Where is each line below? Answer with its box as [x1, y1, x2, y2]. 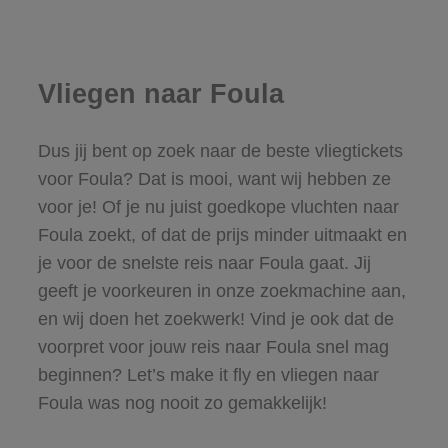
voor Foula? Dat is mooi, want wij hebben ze [37, 168, 391, 189]
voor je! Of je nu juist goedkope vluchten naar [37, 196, 399, 217]
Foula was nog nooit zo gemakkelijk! [37, 392, 327, 413]
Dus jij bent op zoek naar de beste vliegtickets [37, 140, 403, 161]
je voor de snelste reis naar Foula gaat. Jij [37, 252, 371, 273]
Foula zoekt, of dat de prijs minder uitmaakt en [37, 224, 407, 245]
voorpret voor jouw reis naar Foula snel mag [37, 336, 389, 357]
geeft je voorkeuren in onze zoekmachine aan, [37, 280, 406, 301]
